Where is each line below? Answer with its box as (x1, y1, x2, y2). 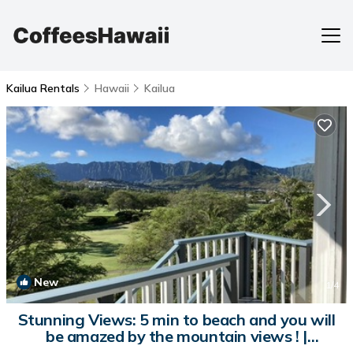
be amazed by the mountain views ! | (46, 326, 307, 346)
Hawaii (95, 81, 129, 95)
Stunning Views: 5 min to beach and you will (17, 310, 336, 329)
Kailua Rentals (6, 81, 83, 95)
